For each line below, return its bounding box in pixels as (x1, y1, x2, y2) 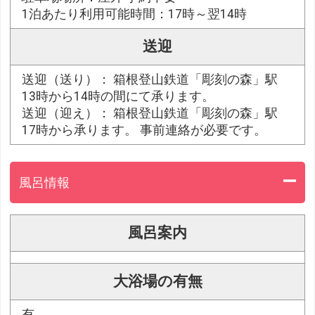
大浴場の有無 (112, 273, 202, 290)
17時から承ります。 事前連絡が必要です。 (22, 122, 267, 137)
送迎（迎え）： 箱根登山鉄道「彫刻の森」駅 (22, 105, 278, 120)
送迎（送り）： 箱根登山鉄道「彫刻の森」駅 (22, 72, 278, 86)
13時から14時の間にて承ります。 (22, 89, 215, 103)
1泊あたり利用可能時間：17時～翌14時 (22, 6, 247, 21)
